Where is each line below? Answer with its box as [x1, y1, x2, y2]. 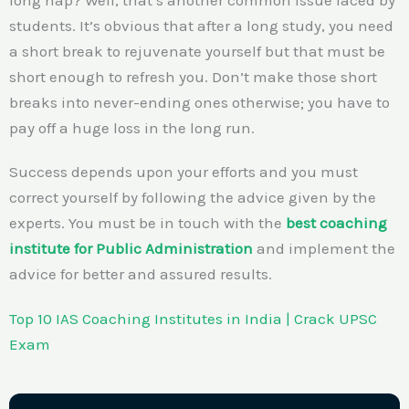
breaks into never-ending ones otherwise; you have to [9, 92, 390, 111]
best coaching [286, 214, 387, 233]
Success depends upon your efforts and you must [9, 163, 358, 182]
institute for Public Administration [9, 239, 253, 258]
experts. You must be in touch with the [9, 214, 286, 233]
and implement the [257, 239, 395, 258]
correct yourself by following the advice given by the [9, 188, 376, 207]
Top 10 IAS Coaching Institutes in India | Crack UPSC [9, 309, 377, 328]
